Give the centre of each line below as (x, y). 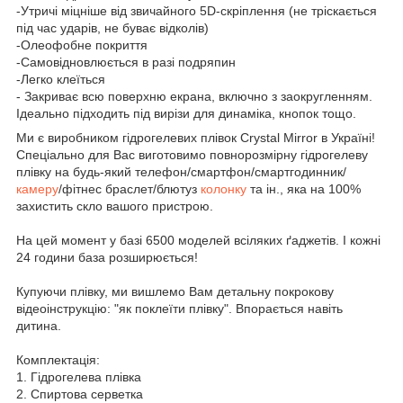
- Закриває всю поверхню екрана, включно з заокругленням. (194, 96)
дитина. (39, 325)
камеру (37, 188)
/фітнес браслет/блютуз (130, 188)
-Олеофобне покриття (82, 45)
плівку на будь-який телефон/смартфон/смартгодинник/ (181, 171)
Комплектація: (58, 359)
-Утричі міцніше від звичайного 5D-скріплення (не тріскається (197, 10)
